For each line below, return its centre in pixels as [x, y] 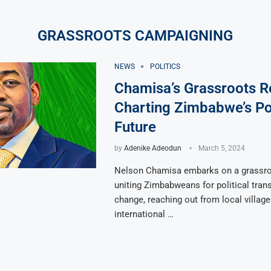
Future [135, 127]
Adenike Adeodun [152, 148]
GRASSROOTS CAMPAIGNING [135, 35]
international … [144, 214]
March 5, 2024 [221, 148]
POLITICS [165, 66]
